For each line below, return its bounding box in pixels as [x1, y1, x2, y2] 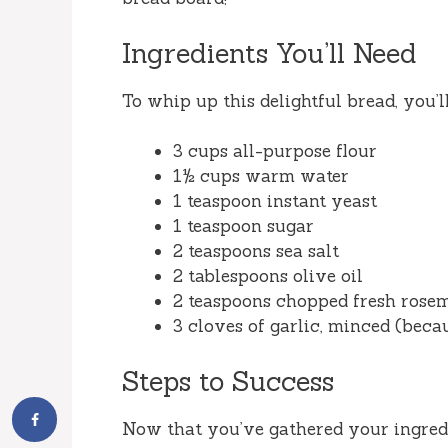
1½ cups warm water [173, 165, 349, 188]
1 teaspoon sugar [173, 215, 314, 238]
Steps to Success [122, 363, 334, 398]
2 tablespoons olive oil [173, 265, 363, 288]
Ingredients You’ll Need [122, 35, 417, 70]
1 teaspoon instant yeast [173, 190, 377, 213]
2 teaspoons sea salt [173, 240, 339, 263]
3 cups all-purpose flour [173, 140, 377, 163]
